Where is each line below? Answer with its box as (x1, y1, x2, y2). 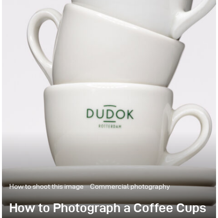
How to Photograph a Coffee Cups (9, 201, 206, 215)
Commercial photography (90, 183, 170, 190)
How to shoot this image (9, 183, 84, 190)
